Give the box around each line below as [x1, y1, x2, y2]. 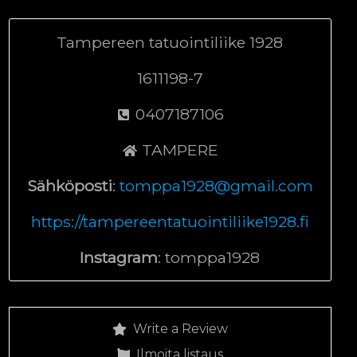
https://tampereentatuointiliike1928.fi [30, 211, 309, 231]
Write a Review [132, 320, 228, 336]
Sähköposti [26, 175, 112, 195]
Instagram [80, 247, 159, 267]
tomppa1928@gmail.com [119, 175, 313, 195]
